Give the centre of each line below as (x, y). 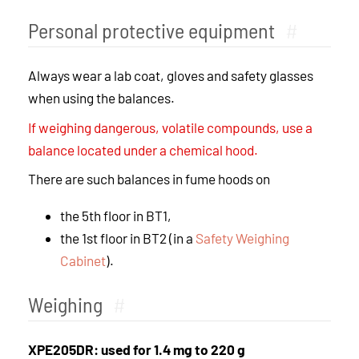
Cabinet (83, 260)
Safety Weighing (242, 238)
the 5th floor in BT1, (115, 215)
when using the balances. (101, 98)
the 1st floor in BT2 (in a (127, 238)
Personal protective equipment (151, 30)
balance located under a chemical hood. (143, 149)
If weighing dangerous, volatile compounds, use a (170, 127)
